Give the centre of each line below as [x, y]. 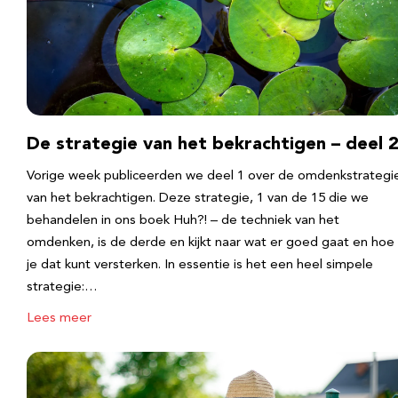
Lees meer [59, 318]
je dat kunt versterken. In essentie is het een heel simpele [200, 265]
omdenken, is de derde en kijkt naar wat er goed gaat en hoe [211, 243]
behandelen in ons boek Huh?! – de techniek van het [183, 221]
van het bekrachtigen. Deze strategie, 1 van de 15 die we [198, 199]
